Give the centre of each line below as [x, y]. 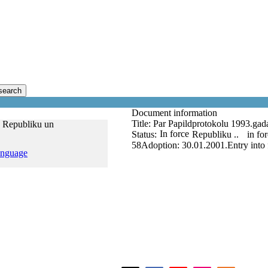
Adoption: [162, 145]
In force [174, 134]
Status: [144, 134]
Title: [142, 124]
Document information [176, 113]
